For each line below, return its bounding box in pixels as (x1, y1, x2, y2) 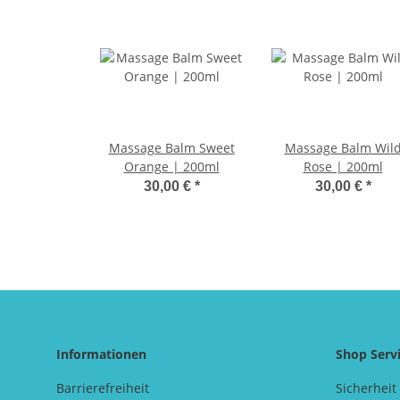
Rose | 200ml (303, 158, 383, 176)
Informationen (56, 346, 146, 363)
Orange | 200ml (123, 158, 220, 176)
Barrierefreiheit (56, 379, 149, 397)
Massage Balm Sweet (108, 139, 235, 157)
